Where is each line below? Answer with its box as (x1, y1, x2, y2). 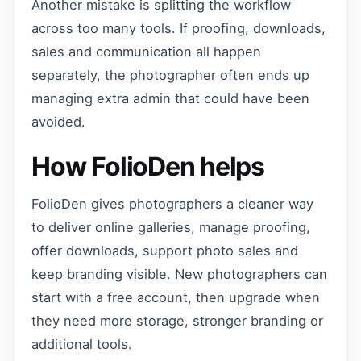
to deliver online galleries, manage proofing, (31, 219, 311, 236)
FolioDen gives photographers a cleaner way (31, 196, 314, 213)
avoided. (31, 113, 86, 130)
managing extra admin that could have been (31, 89, 310, 106)
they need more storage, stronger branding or (31, 313, 324, 330)
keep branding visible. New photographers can (31, 266, 328, 283)
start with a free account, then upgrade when (31, 289, 321, 306)
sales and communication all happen (31, 43, 262, 60)
